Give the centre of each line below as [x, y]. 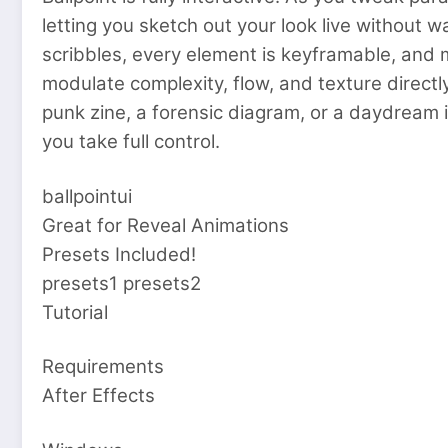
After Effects [98, 396]
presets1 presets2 [121, 283]
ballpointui [87, 196]
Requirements [103, 367]
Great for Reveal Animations [165, 225]
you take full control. [131, 142]
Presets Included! [119, 254]
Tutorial [75, 312]
